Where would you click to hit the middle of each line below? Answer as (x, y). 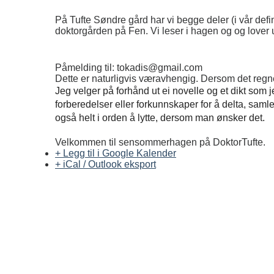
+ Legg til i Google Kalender (116, 153)
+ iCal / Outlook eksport (106, 164)
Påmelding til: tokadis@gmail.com (129, 67)
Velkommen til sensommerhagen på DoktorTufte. (160, 142)
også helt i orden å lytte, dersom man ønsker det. (160, 117)
